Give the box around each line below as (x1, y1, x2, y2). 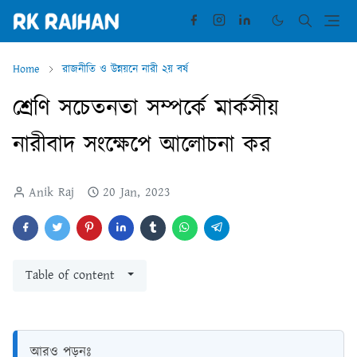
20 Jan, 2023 (103, 183, 171, 202)
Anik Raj (29, 183, 74, 202)
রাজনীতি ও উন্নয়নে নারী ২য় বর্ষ (62, 61, 188, 78)
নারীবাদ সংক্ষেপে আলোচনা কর (13, 129, 271, 163)
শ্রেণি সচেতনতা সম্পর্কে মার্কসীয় (13, 92, 279, 126)
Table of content (25, 266, 115, 285)
